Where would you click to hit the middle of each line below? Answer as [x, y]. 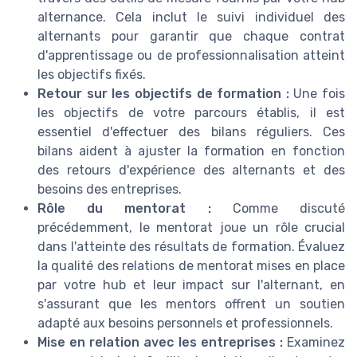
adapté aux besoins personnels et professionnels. [185, 323]
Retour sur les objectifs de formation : [163, 93]
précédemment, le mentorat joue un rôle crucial [191, 227]
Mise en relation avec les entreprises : [160, 342]
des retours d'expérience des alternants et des [191, 170]
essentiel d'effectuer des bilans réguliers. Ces [191, 131]
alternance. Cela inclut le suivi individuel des [191, 17]
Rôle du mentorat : [124, 208]
